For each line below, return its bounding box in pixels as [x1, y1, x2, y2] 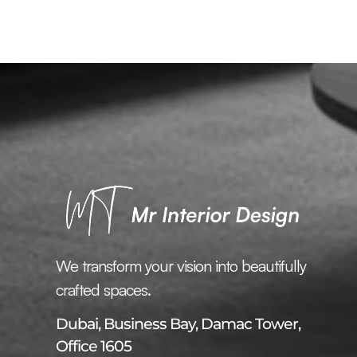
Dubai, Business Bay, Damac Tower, [56, 315, 300, 334]
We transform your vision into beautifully [56, 256, 306, 276]
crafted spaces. [56, 280, 151, 300]
